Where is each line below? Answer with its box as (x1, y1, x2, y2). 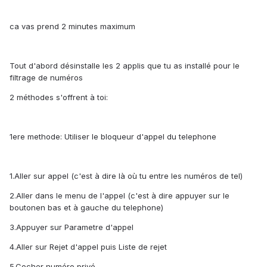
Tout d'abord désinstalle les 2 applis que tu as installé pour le (10, 61, 240, 71)
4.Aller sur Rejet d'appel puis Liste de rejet (10, 242, 167, 252)
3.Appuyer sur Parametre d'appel (10, 222, 133, 232)
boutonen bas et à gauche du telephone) (10, 203, 163, 213)
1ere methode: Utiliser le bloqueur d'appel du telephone (10, 132, 216, 142)
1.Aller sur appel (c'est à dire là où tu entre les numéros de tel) (10, 171, 243, 181)
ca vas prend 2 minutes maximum (10, 21, 135, 32)
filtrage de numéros (10, 73, 83, 83)
